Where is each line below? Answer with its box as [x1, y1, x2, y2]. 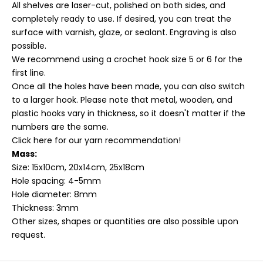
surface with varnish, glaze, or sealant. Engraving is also [12, 26, 237, 39]
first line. [12, 67, 46, 79]
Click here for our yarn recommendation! [12, 134, 181, 147]
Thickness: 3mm [12, 202, 79, 214]
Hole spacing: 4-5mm [12, 175, 101, 187]
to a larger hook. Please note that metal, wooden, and [12, 94, 232, 106]
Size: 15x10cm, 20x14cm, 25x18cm [12, 161, 144, 174]
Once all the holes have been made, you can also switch [12, 80, 245, 93]
